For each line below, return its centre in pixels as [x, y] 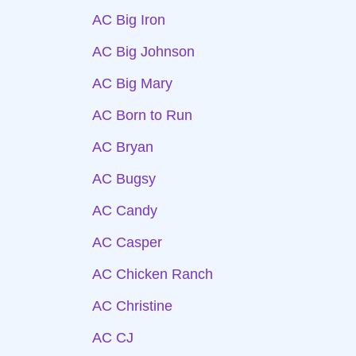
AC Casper [127, 242]
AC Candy [125, 211]
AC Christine [132, 306]
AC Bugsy [124, 179]
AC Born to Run [142, 115]
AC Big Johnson [143, 52]
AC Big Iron [129, 20]
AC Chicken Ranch [153, 274]
